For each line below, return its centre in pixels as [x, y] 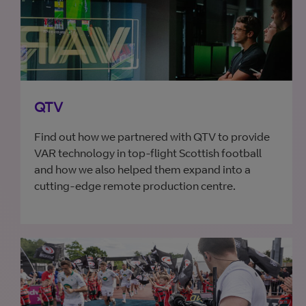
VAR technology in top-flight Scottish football [148, 153]
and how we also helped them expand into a [142, 169]
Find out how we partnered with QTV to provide [152, 137]
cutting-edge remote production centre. [135, 186]
